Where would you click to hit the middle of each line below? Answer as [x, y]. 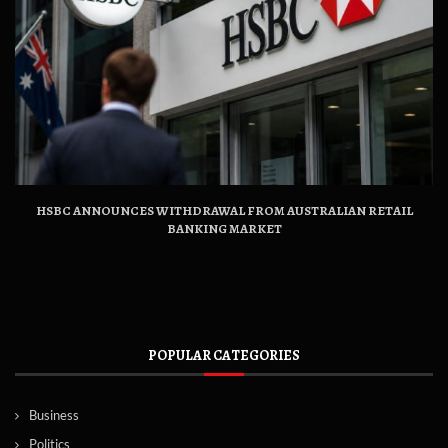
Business [54, 415]
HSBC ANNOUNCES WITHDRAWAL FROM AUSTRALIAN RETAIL [224, 210]
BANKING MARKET [224, 228]
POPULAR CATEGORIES [224, 355]
